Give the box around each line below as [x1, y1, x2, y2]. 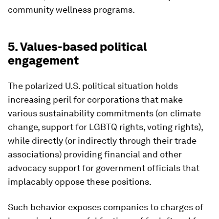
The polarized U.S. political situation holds [8, 81, 178, 91]
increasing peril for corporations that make [8, 94, 183, 105]
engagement [8, 53, 79, 67]
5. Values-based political [8, 40, 147, 54]
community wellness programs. [8, 4, 135, 15]
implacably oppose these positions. [8, 176, 152, 187]
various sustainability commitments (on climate [8, 108, 201, 118]
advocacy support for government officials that [8, 163, 199, 173]
